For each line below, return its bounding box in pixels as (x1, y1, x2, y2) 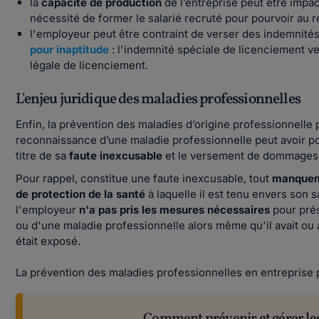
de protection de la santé (16, 187, 146, 201)
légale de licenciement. (30, 58, 149, 72)
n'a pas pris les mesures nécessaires (79, 203, 273, 216)
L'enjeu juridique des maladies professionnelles (16, 89, 300, 110)
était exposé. (16, 234, 81, 248)
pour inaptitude (30, 43, 110, 56)
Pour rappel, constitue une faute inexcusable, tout (16, 172, 273, 185)
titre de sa (16, 149, 70, 162)
